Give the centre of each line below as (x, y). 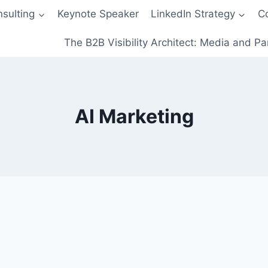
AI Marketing (134, 116)
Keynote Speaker (98, 14)
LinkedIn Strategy (193, 14)
